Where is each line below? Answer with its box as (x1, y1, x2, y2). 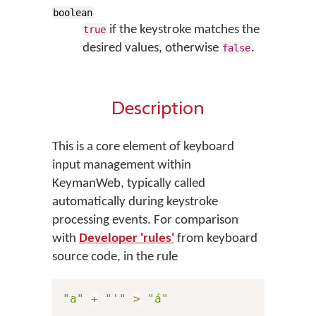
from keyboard (174, 232, 257, 245)
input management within (52, 159, 191, 172)
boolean (53, 7, 93, 18)
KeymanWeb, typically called (52, 177, 205, 190)
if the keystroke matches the (107, 23, 260, 37)
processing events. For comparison (52, 214, 238, 227)
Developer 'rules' (79, 232, 174, 245)
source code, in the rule (52, 250, 178, 264)
